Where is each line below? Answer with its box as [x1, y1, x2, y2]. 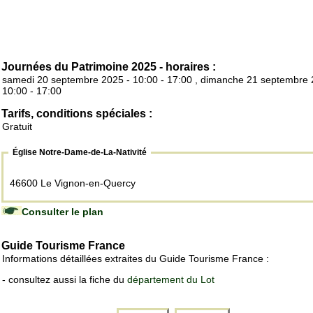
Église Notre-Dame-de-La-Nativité [13, 147, 147, 158]
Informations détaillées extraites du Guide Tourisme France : [2, 253, 269, 265]
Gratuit [2, 121, 32, 133]
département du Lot [127, 274, 214, 286]
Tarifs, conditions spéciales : [1, 108, 152, 120]
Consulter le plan [22, 206, 103, 218]
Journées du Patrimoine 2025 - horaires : [1, 61, 216, 73]
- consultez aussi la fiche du [2, 274, 127, 286]
